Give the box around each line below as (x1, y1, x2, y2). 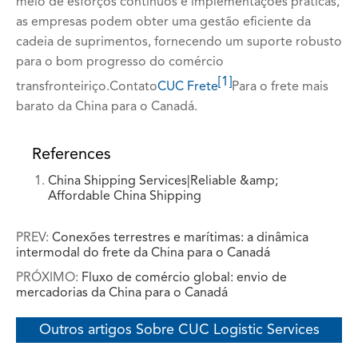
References (32, 147, 111, 164)
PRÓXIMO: (16, 272, 82, 285)
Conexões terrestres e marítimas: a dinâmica (52, 232, 308, 245)
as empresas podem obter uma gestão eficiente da (16, 16, 311, 29)
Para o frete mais (232, 81, 328, 94)
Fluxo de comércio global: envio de (82, 272, 287, 285)
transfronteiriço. (16, 81, 109, 94)
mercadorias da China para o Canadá (16, 287, 228, 300)
